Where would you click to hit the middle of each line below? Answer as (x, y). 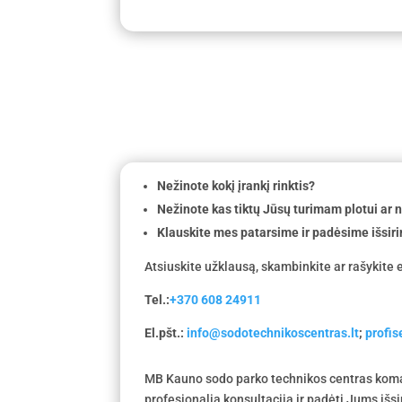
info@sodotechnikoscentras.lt (273, 333)
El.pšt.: (166, 333)
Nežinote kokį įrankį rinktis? (236, 186)
